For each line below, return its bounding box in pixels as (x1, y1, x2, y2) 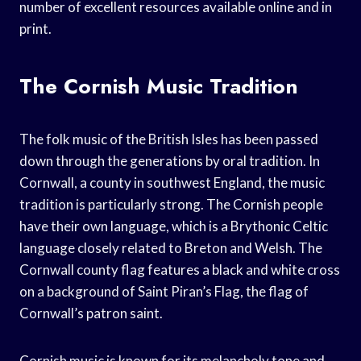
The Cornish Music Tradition (19, 70, 298, 102)
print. (19, 19, 52, 37)
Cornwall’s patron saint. (19, 304, 163, 322)
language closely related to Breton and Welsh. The (19, 239, 322, 256)
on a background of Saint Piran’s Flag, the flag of (19, 282, 309, 300)
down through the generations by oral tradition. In (19, 151, 320, 169)
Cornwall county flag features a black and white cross (19, 260, 340, 278)
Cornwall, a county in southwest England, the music (19, 173, 325, 191)
